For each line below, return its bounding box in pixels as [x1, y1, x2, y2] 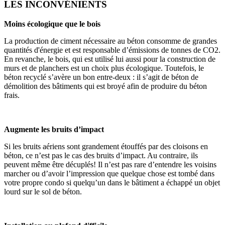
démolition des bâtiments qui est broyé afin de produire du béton [4, 81, 207, 90]
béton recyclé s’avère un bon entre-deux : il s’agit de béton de [4, 72, 198, 81]
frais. [4, 90, 20, 99]
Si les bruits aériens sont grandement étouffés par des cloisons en [4, 142, 208, 151]
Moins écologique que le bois [4, 19, 100, 28]
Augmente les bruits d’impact [4, 125, 104, 134]
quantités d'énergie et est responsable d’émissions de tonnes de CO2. [4, 45, 220, 54]
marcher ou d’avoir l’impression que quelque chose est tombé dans [4, 169, 214, 178]
